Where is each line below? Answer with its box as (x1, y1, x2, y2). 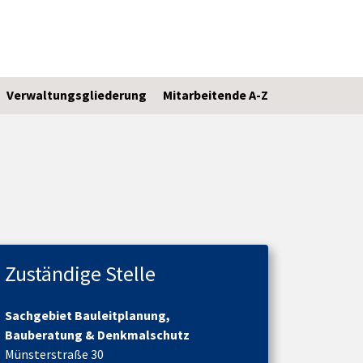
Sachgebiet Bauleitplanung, (5, 306, 170, 323)
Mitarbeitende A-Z (163, 87, 268, 103)
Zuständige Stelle (5, 259, 156, 287)
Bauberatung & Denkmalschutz (5, 326, 190, 343)
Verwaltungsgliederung (6, 87, 147, 103)
